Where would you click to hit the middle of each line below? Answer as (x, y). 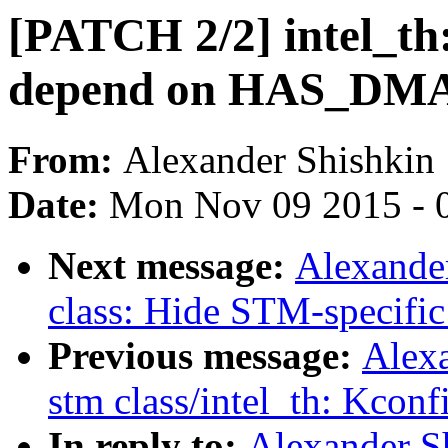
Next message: (171, 266)
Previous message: (205, 356)
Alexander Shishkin (279, 160)
